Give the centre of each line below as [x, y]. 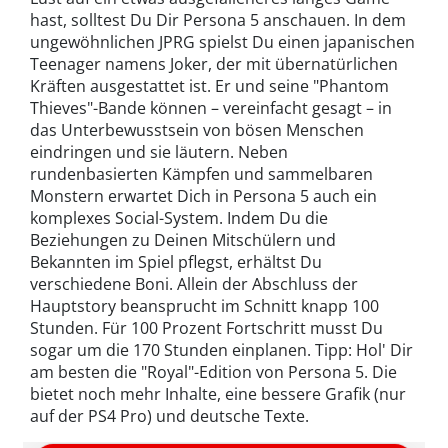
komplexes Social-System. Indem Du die [179, 218]
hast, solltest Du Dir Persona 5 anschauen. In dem [218, 20]
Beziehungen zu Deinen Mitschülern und [183, 240]
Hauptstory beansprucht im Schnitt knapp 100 [204, 306]
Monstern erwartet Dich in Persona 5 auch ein [203, 196]
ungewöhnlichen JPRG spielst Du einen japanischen [222, 42]
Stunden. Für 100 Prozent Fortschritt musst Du [206, 328]
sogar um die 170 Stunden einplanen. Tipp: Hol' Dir [221, 350]
